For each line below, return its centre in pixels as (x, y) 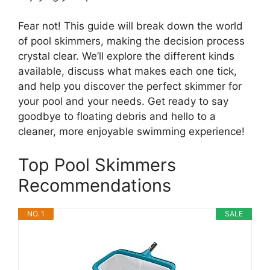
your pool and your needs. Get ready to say (123, 102)
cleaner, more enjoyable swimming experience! (131, 132)
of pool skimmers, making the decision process (131, 41)
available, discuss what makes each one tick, (127, 71)
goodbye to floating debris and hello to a (117, 117)
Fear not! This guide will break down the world (130, 26)
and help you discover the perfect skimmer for (130, 86)
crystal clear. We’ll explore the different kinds (126, 56)
